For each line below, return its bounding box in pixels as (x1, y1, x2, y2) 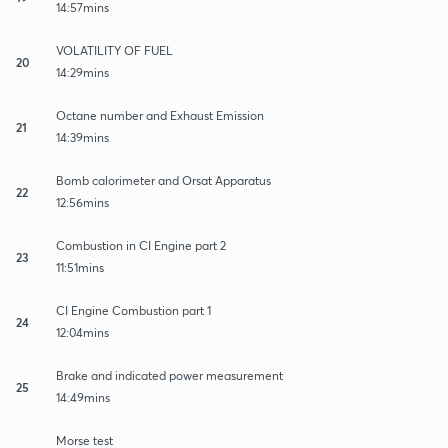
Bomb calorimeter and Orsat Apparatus (56, 172, 271, 188)
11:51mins (56, 259, 104, 275)
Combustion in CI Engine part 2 (56, 237, 226, 253)
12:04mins (56, 324, 109, 340)
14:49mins (56, 389, 110, 405)
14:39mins (56, 129, 109, 145)
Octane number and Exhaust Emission (56, 107, 264, 123)
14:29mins (56, 64, 109, 80)
